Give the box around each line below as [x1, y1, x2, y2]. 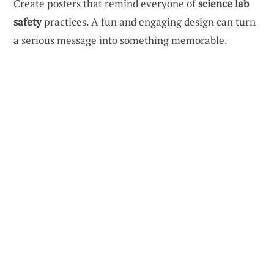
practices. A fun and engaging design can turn [42, 15, 256, 29]
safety [13, 15, 42, 29]
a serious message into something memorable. [13, 33, 228, 48]
